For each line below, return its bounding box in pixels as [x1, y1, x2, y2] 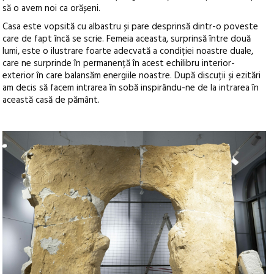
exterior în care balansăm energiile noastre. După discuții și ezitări [2, 68, 261, 83]
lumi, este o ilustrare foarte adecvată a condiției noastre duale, [2, 43, 254, 59]
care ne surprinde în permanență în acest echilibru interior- [2, 56, 235, 71]
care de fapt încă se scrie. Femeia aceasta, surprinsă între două [2, 31, 251, 46]
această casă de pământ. [2, 92, 100, 108]
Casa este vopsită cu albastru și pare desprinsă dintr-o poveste [2, 19, 259, 34]
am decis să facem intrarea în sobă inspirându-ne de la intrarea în [2, 80, 259, 95]
